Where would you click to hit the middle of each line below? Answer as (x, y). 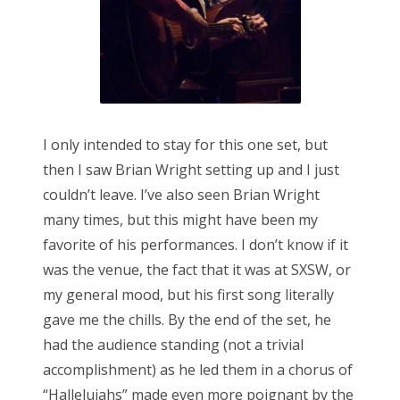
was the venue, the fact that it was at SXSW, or (197, 270)
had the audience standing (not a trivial (173, 345)
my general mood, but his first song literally (188, 295)
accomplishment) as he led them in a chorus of (198, 370)
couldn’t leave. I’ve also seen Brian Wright (181, 195)
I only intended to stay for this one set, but (185, 145)
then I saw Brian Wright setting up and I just (191, 170)
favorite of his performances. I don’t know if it (196, 245)
